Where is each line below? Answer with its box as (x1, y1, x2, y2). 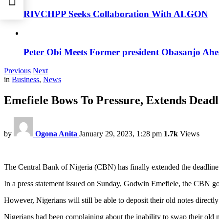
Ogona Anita (35, 130, 77, 138)
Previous (4, 66, 31, 75)
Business (12, 75, 39, 84)
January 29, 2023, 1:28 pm (79, 130, 162, 138)
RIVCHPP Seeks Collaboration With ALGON (23, 9, 208, 20)
